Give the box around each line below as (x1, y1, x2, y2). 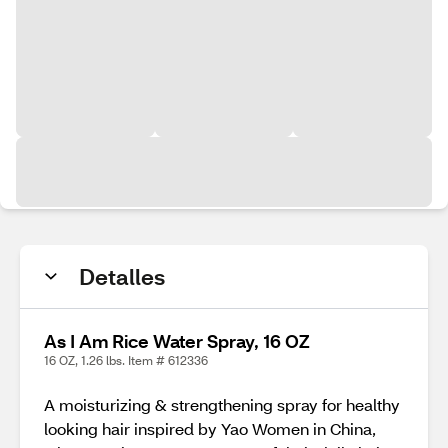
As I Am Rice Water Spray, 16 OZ (44, 329, 310, 353)
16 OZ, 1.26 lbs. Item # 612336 (44, 353, 208, 368)
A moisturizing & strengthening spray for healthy (44, 394, 400, 415)
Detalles (79, 262, 165, 291)
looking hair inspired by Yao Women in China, (44, 418, 376, 439)
